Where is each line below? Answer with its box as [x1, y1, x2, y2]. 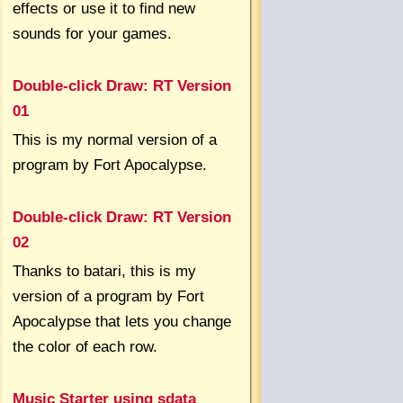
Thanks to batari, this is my [13, 262, 196, 280]
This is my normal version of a [13, 130, 217, 148]
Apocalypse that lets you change [13, 312, 231, 330]
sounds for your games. [13, 24, 172, 42]
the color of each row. [13, 337, 157, 355]
